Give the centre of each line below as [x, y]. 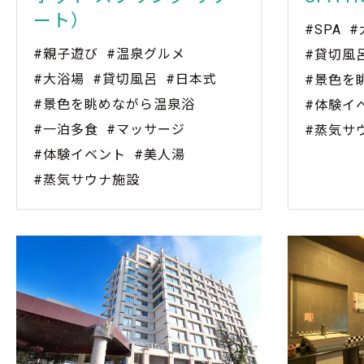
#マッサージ [146, 130]
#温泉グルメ [146, 54]
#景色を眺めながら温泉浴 [114, 105]
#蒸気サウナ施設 [87, 180]
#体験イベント [80, 155]
